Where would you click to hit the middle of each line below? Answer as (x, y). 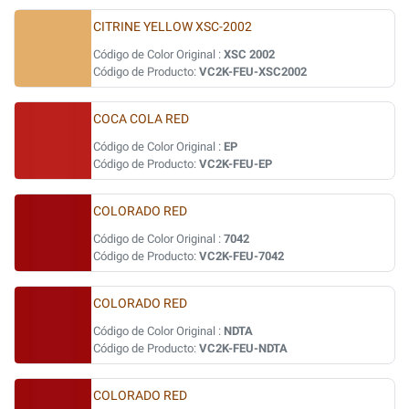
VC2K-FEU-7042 (241, 256)
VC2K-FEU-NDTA (243, 348)
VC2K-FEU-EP (236, 164)
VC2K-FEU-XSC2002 (253, 72)
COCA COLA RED (141, 119)
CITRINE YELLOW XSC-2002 (173, 27)
